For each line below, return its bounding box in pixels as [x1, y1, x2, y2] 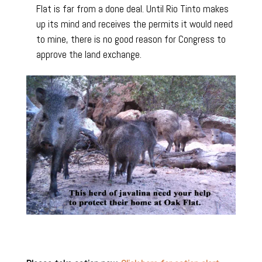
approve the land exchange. [36, 47, 142, 61]
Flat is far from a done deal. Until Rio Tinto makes [36, 2, 229, 15]
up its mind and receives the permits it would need [36, 17, 233, 30]
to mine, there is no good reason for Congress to [36, 32, 226, 46]
